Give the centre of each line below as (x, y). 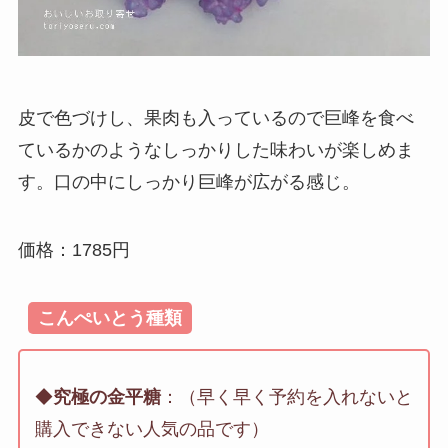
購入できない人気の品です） (151, 429)
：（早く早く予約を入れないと (286, 397)
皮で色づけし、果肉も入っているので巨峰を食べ (215, 117)
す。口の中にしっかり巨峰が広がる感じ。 (188, 181)
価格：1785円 (73, 249)
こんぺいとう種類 (109, 317)
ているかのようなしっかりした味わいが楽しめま (215, 149)
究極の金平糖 (106, 397)
